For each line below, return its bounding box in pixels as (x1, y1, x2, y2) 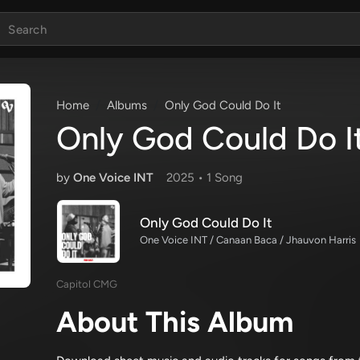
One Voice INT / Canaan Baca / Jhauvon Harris (140, 234, 356, 246)
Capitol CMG (56, 278, 117, 290)
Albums (107, 98, 147, 112)
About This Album (56, 305, 293, 339)
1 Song (207, 170, 243, 185)
